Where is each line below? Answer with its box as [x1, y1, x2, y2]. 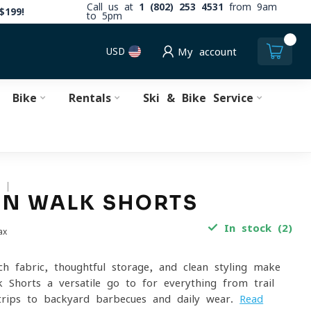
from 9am [224, 2, 277, 12]
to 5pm [87, 11, 122, 21]
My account [178, 46, 237, 57]
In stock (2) [217, 223, 292, 233]
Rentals [68, 92, 111, 103]
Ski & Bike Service [142, 92, 253, 103]
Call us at [87, 2, 139, 12]
